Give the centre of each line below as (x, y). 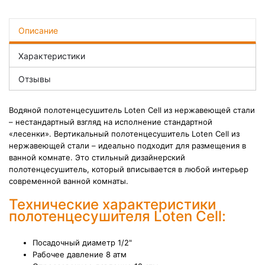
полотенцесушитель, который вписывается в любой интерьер (129, 169)
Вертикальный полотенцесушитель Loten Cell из (147, 134)
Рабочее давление (69, 254)
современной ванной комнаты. (69, 181)
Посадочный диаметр (75, 243)
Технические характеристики (112, 204)
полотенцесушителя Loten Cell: (117, 216)
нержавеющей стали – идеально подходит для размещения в (127, 146)
